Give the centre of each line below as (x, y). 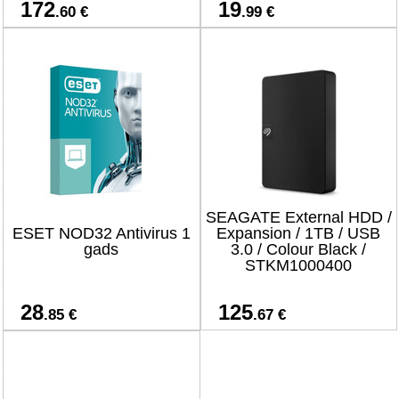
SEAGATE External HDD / (298, 217)
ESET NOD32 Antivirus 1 (101, 233)
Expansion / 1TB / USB (298, 233)
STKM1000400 (298, 265)
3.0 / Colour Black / (298, 249)
